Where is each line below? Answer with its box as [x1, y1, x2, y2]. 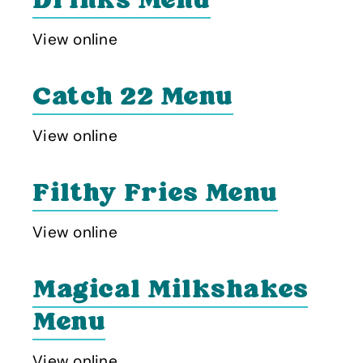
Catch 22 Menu [32, 81, 233, 115]
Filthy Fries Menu [32, 177, 278, 211]
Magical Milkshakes [32, 274, 308, 308]
